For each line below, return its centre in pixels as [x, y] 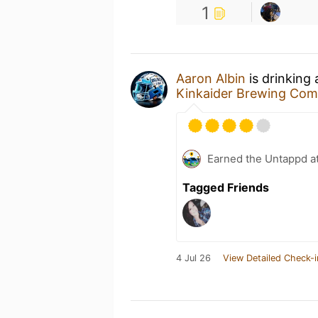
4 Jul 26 [193, 258]
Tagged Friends [226, 187]
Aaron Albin [211, 78]
